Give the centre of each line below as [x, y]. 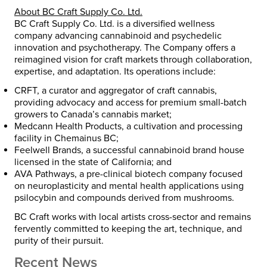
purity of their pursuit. [59, 240]
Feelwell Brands [48, 150]
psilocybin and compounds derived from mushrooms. [124, 198]
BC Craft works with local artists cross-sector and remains [133, 217]
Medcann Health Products [68, 126]
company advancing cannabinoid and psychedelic [118, 35]
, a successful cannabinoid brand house [163, 150]
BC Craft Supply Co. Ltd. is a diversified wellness [114, 24]
